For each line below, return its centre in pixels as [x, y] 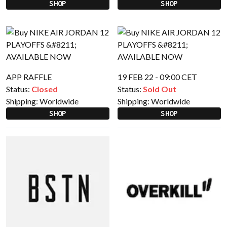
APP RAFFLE [29, 77]
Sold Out [160, 89]
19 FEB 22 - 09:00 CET [157, 77]
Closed [45, 89]
